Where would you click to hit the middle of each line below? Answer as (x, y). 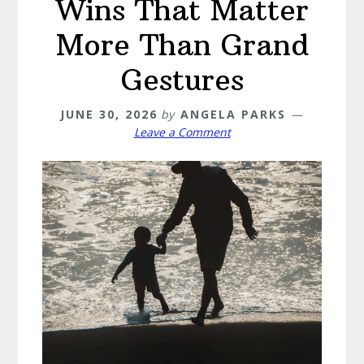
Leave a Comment (182, 132)
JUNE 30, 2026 (109, 115)
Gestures (182, 80)
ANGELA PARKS (233, 115)
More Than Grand (182, 45)
